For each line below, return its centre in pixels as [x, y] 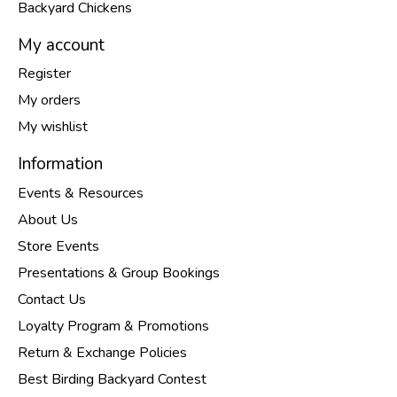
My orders [49, 101]
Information [60, 164]
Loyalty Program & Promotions [113, 326]
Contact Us [52, 299]
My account [61, 45]
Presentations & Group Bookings [119, 272]
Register [44, 74]
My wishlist [53, 127]
